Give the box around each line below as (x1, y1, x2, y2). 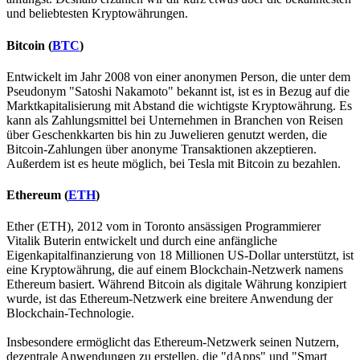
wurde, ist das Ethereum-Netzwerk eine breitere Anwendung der (6, 292, 333, 306)
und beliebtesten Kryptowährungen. (6, 6, 188, 21)
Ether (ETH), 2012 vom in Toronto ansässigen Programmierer (6, 219, 321, 234)
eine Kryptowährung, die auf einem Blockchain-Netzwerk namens (6, 263, 343, 277)
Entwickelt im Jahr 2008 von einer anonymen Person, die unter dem (6, 69, 350, 84)
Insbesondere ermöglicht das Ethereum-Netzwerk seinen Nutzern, (6, 335, 339, 350)
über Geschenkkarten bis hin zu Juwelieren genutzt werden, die (6, 127, 327, 141)
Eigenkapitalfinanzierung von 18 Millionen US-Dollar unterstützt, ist (6, 248, 354, 263)
